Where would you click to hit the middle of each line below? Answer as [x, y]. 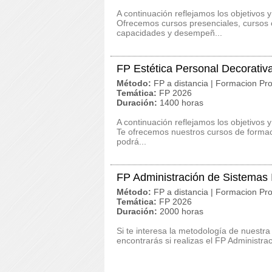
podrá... [131, 141]
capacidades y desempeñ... [169, 33]
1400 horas [182, 103]
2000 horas [182, 211]
